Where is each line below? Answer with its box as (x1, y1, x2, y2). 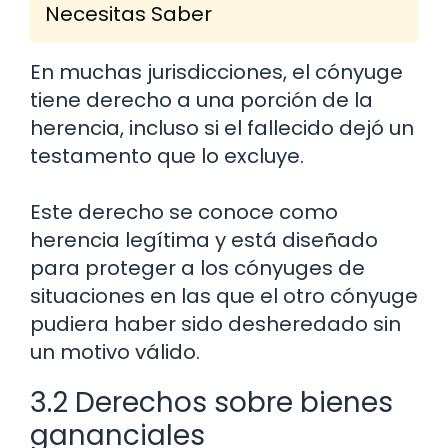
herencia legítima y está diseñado (30, 225, 378, 254)
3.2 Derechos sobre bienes (30, 382, 393, 422)
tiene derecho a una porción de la (30, 85, 373, 114)
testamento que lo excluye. (30, 141, 304, 170)
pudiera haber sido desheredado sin (30, 309, 401, 338)
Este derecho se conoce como (30, 197, 338, 226)
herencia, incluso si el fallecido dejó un (30, 113, 414, 142)
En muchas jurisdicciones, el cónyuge (30, 57, 403, 86)
